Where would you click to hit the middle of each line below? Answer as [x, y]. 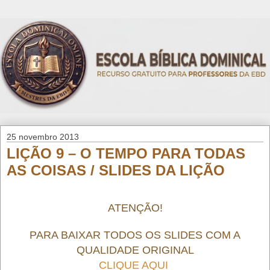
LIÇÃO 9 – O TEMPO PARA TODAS [126, 153]
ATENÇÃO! [135, 208]
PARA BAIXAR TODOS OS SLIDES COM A [135, 235]
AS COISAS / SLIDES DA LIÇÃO [116, 170]
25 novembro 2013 [43, 137]
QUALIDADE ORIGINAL [135, 250]
